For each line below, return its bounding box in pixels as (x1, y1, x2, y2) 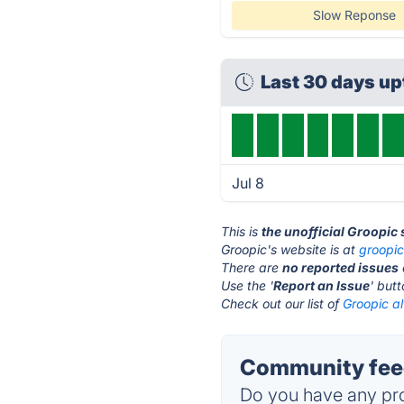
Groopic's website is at (221, 242, 360, 257)
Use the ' (221, 278, 274, 293)
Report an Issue (273, 278, 371, 293)
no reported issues (282, 260, 399, 275)
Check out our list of (221, 296, 344, 311)
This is (221, 224, 262, 239)
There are (221, 260, 283, 275)
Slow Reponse (312, 7, 396, 23)
